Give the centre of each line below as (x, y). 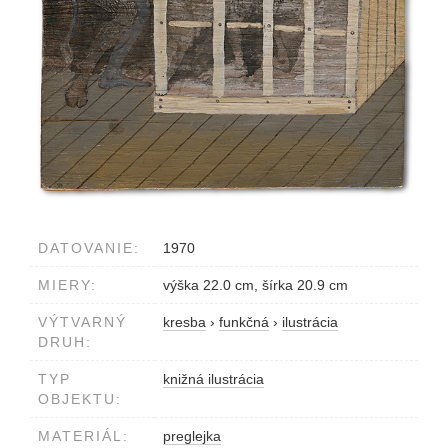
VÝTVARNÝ (82, 322)
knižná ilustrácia (213, 379)
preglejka (192, 436)
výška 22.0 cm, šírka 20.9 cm (255, 285)
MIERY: (67, 285)
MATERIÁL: (83, 436)
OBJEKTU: (80, 399)
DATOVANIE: (89, 248)
